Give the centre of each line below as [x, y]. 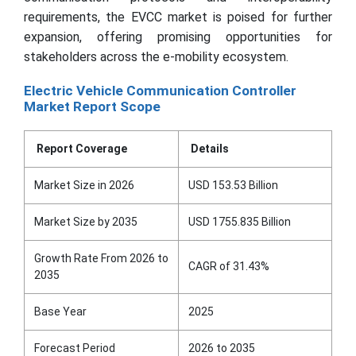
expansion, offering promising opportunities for [178, 37]
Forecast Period [75, 348]
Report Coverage [82, 149]
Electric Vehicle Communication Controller [160, 91]
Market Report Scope [92, 106]
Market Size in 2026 [84, 185]
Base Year [60, 311]
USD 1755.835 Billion [240, 222]
